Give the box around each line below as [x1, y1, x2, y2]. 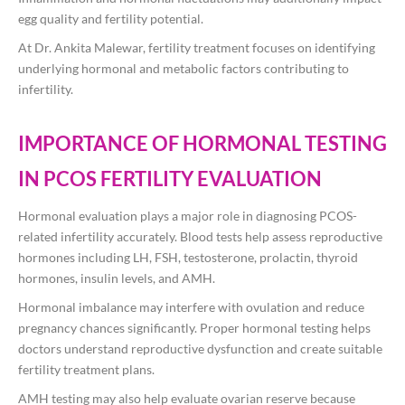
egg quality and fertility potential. [18, 11, 203, 27]
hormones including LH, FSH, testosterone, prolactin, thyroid [18, 250, 358, 266]
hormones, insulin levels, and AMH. [18, 270, 215, 287]
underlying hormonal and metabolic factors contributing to [18, 61, 349, 77]
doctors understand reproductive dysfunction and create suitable [18, 341, 382, 357]
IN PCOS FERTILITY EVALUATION [18, 166, 322, 192]
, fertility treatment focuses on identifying [143, 40, 375, 56]
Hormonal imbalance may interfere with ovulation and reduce [18, 299, 364, 316]
